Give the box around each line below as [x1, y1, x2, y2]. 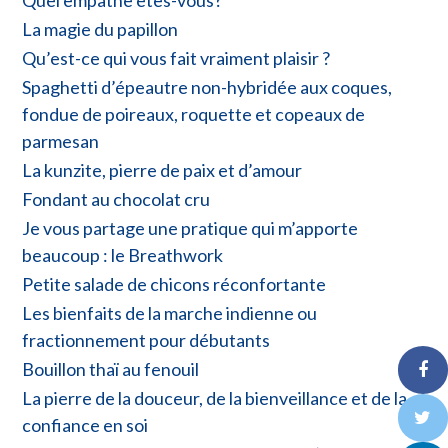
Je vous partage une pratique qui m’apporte [22, 216, 358, 239]
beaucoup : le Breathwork [22, 243, 223, 266]
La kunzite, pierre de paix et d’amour [22, 158, 302, 181]
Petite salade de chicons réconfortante [22, 272, 326, 295]
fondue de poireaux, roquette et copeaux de [22, 102, 365, 125]
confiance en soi [22, 413, 148, 436]
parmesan [22, 129, 99, 152]
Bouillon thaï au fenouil [22, 357, 199, 380]
